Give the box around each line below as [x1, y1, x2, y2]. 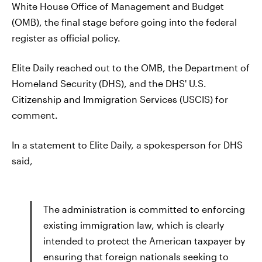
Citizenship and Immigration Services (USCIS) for [12, 94, 228, 105]
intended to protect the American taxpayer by [43, 235, 245, 246]
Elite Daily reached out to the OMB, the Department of [12, 62, 250, 73]
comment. [12, 109, 58, 120]
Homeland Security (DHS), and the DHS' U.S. [12, 78, 206, 89]
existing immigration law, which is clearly [43, 219, 224, 230]
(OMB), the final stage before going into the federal [12, 16, 237, 27]
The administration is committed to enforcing [43, 204, 245, 215]
